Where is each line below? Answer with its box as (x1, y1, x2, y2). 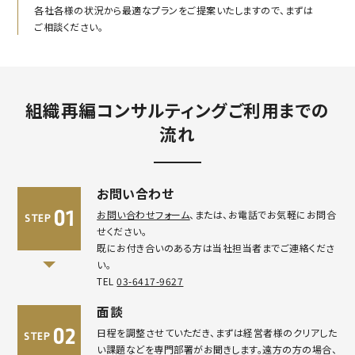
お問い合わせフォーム (97, 208, 190, 222)
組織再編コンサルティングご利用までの (25, 97, 330, 123)
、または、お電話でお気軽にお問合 (189, 208, 337, 222)
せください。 (97, 224, 147, 239)
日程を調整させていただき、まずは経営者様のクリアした (97, 326, 338, 340)
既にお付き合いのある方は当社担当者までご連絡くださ (97, 241, 335, 255)
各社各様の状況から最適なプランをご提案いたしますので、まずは (34, 3, 314, 17)
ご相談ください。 (34, 20, 104, 34)
